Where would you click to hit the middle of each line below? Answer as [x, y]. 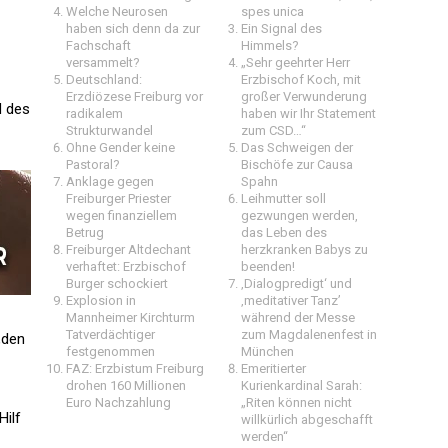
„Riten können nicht [296, 402]
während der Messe [298, 317]
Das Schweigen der [297, 147]
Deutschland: [104, 79]
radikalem [94, 113]
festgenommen [110, 351]
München [267, 351]
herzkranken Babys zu [304, 249]
